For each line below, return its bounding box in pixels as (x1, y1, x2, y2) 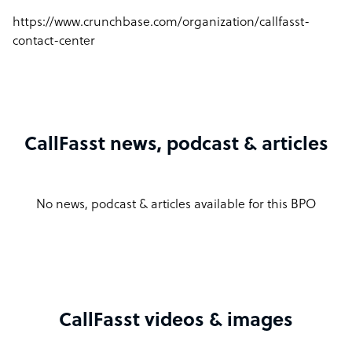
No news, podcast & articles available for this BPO (35, 198, 317, 212)
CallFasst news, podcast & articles (24, 135, 328, 156)
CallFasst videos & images (59, 311, 293, 332)
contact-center (13, 35, 95, 49)
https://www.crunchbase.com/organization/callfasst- (13, 16, 310, 30)
